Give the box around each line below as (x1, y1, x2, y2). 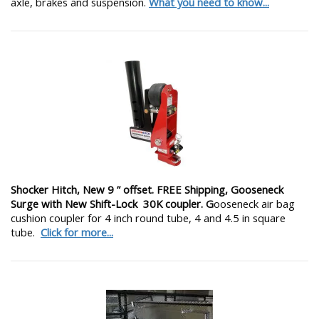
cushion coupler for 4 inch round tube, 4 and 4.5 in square (11, 211, 286, 226)
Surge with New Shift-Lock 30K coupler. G (11, 197, 214, 211)
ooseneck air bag (214, 197, 295, 211)
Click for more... (41, 225, 113, 240)
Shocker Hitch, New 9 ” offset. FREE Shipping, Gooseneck (11, 182, 283, 197)
